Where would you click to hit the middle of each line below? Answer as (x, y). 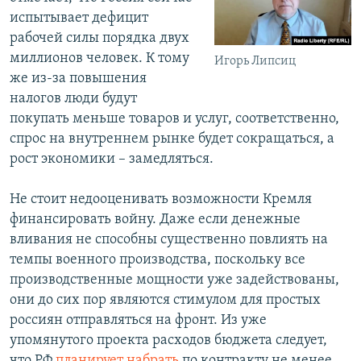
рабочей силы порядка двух (100, 39)
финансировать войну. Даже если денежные (155, 220)
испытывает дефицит (79, 19)
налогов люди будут (73, 99)
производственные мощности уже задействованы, (174, 280)
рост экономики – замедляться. (112, 160)
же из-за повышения (78, 79)
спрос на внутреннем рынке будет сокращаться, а (172, 139)
